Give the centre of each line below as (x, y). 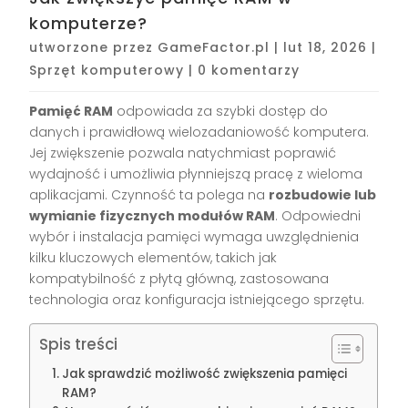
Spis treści (79, 344)
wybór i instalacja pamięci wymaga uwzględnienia (194, 236)
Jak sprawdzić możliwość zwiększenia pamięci (205, 373)
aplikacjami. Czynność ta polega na (149, 194)
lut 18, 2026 (326, 47)
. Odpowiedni (318, 215)
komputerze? (89, 23)
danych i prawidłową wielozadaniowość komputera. (199, 132)
